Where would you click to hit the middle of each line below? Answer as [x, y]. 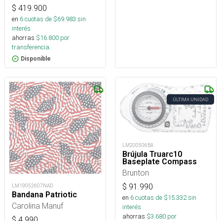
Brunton [136, 172]
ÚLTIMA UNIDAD [190, 99]
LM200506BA [138, 145]
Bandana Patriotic [44, 194]
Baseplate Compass [160, 161]
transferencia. [31, 47]
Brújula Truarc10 [152, 154]
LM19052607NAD [32, 185]
